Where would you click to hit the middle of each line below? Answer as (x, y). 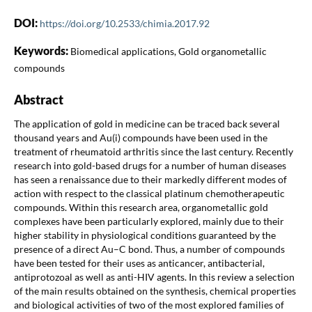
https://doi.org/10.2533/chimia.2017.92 (124, 23)
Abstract (38, 99)
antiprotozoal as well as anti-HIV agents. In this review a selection (154, 276)
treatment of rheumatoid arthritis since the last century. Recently (153, 151)
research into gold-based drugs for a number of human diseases (150, 165)
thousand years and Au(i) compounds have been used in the (140, 137)
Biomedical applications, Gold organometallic (168, 51)
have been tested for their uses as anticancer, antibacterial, (139, 263)
